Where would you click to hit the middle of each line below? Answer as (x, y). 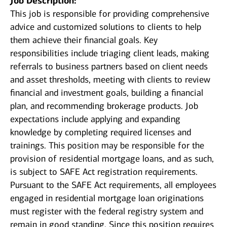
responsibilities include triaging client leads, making (110, 53)
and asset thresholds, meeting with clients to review (110, 80)
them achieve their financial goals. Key (84, 40)
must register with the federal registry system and (107, 212)
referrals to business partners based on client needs (109, 67)
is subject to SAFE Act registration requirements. (104, 172)
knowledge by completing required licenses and (101, 133)
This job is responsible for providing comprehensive (110, 14)
